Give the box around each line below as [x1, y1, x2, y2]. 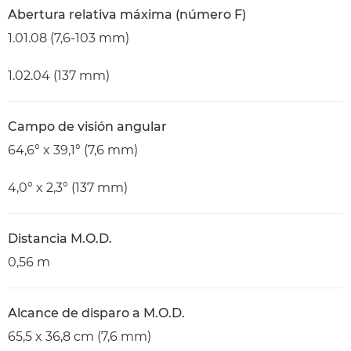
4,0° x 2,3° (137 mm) [8, 180, 128, 195]
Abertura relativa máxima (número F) [8, 7, 246, 22]
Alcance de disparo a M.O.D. [8, 306, 185, 320]
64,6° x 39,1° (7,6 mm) [8, 143, 138, 157]
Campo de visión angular [8, 119, 167, 134]
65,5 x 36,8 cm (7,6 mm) [8, 329, 151, 344]
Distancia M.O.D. [8, 231, 112, 246]
